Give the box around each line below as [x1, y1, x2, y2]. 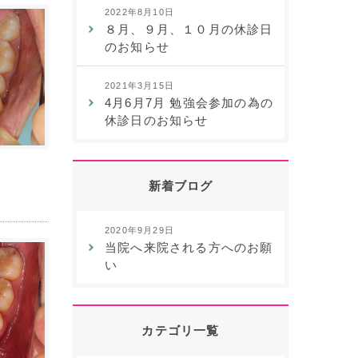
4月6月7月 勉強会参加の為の [105, 96, 273, 109]
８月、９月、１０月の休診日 [105, 22, 273, 36]
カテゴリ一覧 [141, 324, 220, 337]
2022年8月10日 [105, 7, 174, 17]
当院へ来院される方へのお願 [105, 241, 273, 254]
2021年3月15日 [105, 81, 174, 90]
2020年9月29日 [105, 225, 174, 235]
